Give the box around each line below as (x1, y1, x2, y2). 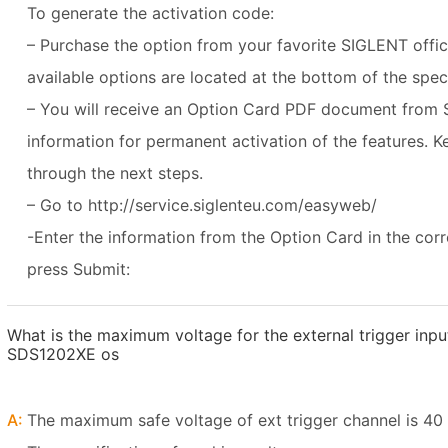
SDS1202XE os (7, 344, 119, 364)
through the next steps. (27, 163, 203, 183)
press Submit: (27, 259, 130, 279)
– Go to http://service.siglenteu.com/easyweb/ (27, 195, 377, 215)
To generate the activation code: (27, 3, 274, 23)
